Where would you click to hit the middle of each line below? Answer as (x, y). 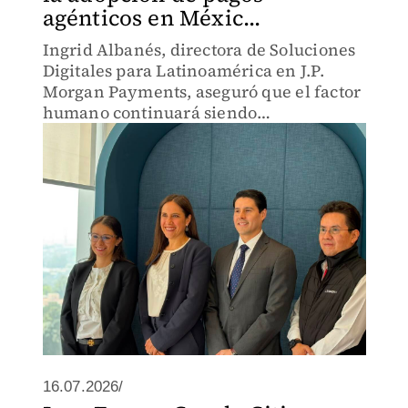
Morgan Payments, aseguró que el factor (202, 92)
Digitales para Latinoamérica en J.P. (183, 71)
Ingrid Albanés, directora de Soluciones (199, 50)
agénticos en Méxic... (152, 18)
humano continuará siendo (150, 112)
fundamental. (97, 133)
